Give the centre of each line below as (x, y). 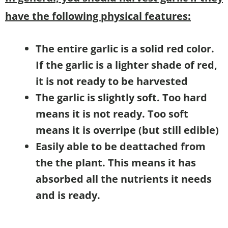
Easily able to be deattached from (121, 147)
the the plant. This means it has (116, 163)
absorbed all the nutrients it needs (124, 179)
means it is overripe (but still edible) (127, 130)
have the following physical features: (98, 16)
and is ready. (68, 195)
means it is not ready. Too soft (112, 114)
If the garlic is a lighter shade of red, (126, 65)
